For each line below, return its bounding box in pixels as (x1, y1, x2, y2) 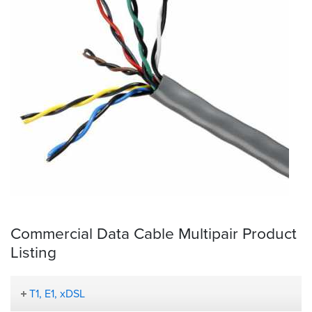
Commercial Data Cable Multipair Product (10, 221, 297, 245)
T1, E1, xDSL (29, 285, 86, 302)
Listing (10, 240, 56, 264)
